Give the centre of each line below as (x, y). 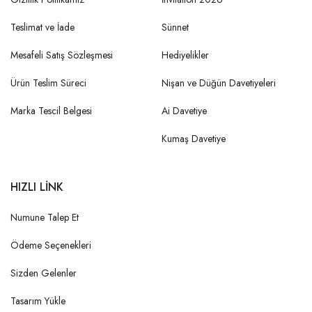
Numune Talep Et (45, 217)
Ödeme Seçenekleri (51, 245)
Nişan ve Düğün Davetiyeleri (219, 83)
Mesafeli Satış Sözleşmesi (62, 55)
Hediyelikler (185, 55)
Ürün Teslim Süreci (48, 83)
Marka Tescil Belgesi (51, 110)
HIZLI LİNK (37, 187)
